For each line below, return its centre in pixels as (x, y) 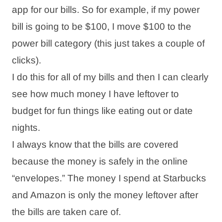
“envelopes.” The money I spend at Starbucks (109, 178)
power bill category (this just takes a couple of (108, 43)
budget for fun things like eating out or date (102, 111)
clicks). (27, 60)
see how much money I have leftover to (95, 94)
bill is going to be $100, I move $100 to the (102, 26)
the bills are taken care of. (66, 212)
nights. (26, 127)
